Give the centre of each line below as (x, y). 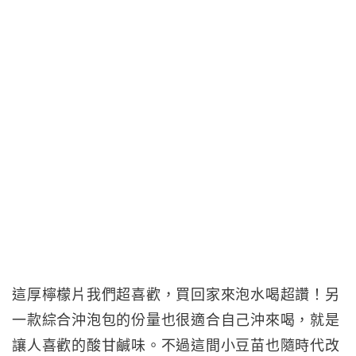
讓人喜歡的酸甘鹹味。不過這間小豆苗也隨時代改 (176, 346)
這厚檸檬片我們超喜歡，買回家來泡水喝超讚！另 (176, 295)
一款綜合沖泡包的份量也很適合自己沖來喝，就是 (176, 320)
